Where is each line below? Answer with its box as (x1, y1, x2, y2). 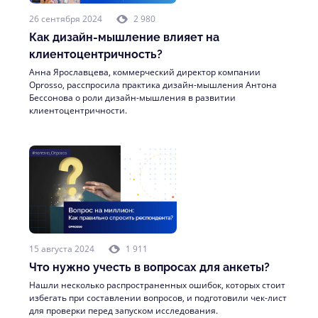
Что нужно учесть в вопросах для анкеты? (29, 261, 270, 274)
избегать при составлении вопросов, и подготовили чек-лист (29, 292, 287, 304)
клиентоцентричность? (29, 48, 163, 61)
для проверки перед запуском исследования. (29, 305, 218, 317)
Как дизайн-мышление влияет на (29, 31, 219, 44)
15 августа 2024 (29, 243, 94, 255)
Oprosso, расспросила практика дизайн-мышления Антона (29, 79, 277, 91)
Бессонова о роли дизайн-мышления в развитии (29, 92, 236, 104)
